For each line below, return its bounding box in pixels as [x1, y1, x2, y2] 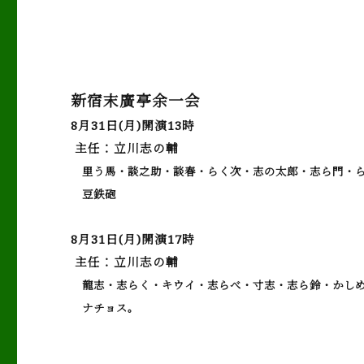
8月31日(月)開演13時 [71, 117, 196, 133]
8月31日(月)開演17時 [71, 231, 196, 247]
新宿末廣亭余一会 [71, 90, 201, 110]
